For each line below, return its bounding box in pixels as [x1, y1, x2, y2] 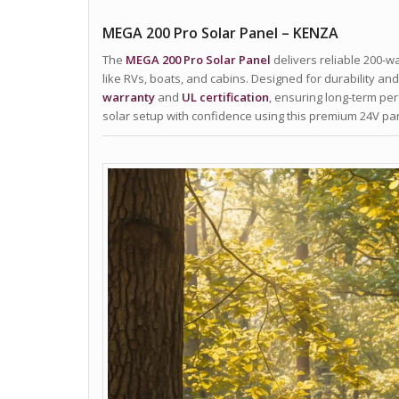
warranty [102, 89, 155, 106]
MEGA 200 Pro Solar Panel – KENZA [102, 23, 338, 44]
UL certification [181, 89, 269, 106]
